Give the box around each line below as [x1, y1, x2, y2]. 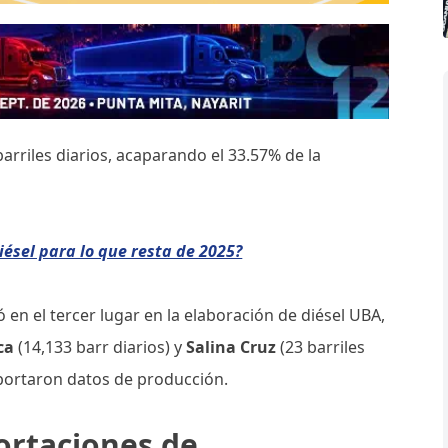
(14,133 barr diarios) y [14, 336, 187, 359]
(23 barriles [276, 336, 366, 359]
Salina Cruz [186, 336, 277, 359]
